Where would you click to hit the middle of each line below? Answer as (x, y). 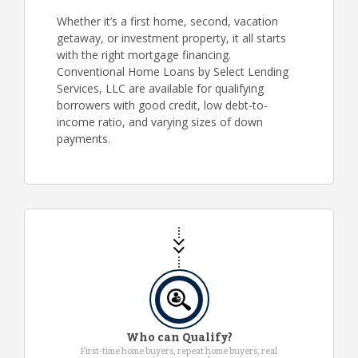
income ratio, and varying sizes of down (160, 122)
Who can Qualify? (179, 338)
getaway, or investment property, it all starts (171, 38)
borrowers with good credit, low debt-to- (162, 105)
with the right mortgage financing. (144, 55)
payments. (84, 139)
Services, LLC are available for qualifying (160, 88)
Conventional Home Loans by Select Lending (173, 72)
